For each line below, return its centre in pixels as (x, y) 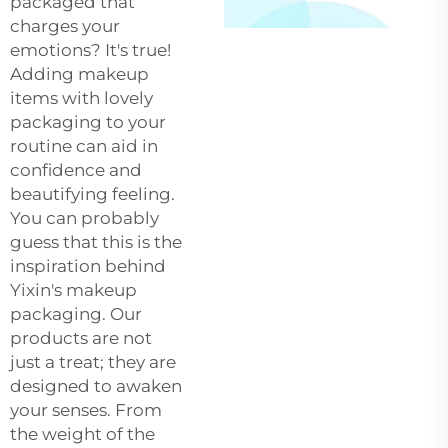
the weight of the (82, 433)
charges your (65, 25)
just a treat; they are (93, 361)
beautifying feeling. (92, 193)
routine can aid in (84, 145)
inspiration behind (88, 265)
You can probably (84, 217)
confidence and (76, 169)
